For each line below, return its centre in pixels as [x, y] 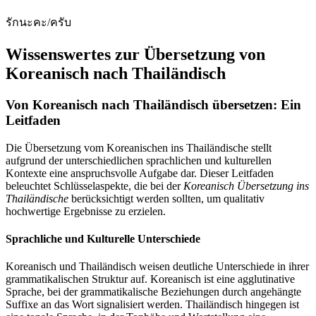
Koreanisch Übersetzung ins [246, 186]
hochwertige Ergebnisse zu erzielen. [86, 211]
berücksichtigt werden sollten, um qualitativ [166, 198]
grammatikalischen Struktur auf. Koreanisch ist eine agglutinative [150, 279]
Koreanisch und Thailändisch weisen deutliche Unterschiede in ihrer [157, 267]
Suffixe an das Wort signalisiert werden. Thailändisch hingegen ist [152, 305]
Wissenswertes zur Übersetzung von [135, 55]
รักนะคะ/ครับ [38, 23]
